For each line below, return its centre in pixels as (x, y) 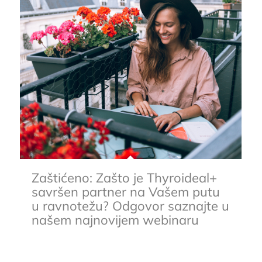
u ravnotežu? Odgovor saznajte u (130, 206)
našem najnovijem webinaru (115, 220)
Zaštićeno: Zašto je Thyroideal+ (124, 178)
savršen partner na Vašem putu (125, 192)
